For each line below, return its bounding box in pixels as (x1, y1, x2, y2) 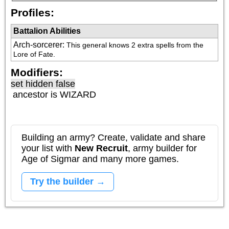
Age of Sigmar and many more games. (21, 153, 179, 164)
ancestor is (13, 89, 60, 100)
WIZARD (60, 89, 96, 100)
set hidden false (11, 78, 75, 89)
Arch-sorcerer (13, 40, 62, 49)
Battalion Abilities (13, 26, 81, 35)
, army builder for (128, 143, 197, 153)
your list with (21, 143, 75, 153)
